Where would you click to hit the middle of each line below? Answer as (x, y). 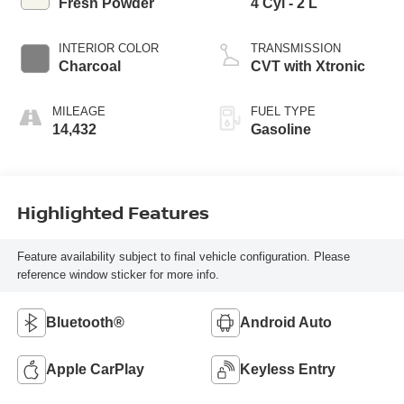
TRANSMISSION (296, 49)
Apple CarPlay (95, 370)
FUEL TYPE (283, 112)
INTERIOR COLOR (108, 49)
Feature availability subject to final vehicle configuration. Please (183, 256)
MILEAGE (78, 112)
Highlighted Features (113, 212)
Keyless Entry (288, 370)
